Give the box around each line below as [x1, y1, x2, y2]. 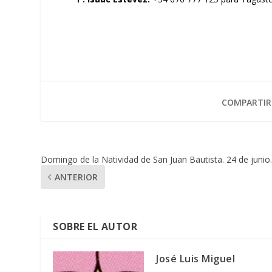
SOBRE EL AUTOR [53, 219, 138, 233]
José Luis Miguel [156, 251, 236, 265]
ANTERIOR [55, 171, 98, 183]
